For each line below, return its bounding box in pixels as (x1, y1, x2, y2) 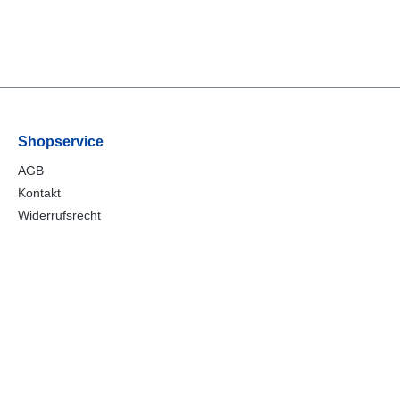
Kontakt (18, 185, 61, 200)
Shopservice (18, 133, 104, 149)
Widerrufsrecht (18, 207, 101, 222)
